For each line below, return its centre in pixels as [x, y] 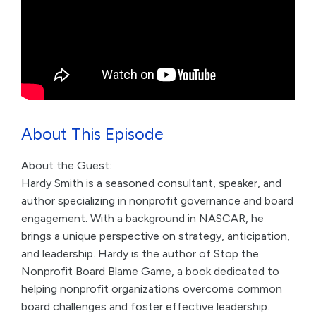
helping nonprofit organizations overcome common [152, 289]
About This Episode [92, 134]
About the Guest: [66, 165]
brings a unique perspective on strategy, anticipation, [156, 236]
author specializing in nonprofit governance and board [157, 201]
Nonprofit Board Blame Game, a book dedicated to [150, 271]
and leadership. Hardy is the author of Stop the [140, 254]
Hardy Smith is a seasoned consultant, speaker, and [151, 183]
